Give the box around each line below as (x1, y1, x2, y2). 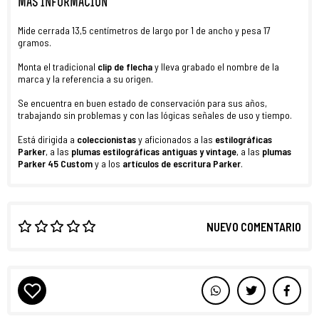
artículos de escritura (122, 157, 213, 169)
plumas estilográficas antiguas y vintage (71, 145, 236, 157)
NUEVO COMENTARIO (206, 219, 301, 234)
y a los (95, 157, 122, 169)
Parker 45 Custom (18, 157, 95, 169)
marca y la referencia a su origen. (18, 73, 153, 85)
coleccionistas (77, 133, 138, 145)
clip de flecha (98, 61, 152, 73)
